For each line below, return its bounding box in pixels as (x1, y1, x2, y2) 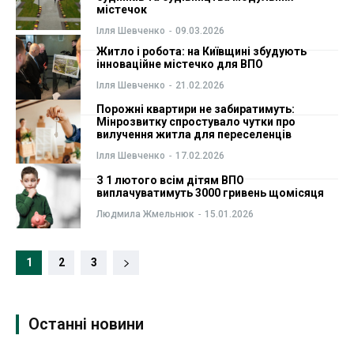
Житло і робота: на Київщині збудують (96, 44, 307, 58)
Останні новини (28, 314, 144, 333)
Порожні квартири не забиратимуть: (96, 103, 295, 116)
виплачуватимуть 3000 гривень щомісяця (96, 186, 324, 199)
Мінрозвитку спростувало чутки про (96, 115, 296, 129)
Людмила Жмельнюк (96, 209, 194, 220)
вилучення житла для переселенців (96, 128, 292, 141)
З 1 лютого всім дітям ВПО (96, 174, 244, 186)
